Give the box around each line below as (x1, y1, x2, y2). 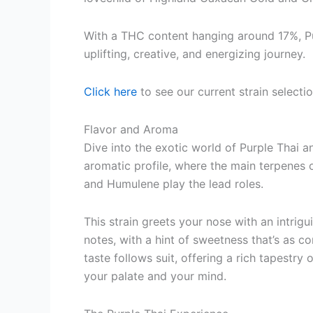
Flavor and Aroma (84, 122, 178, 136)
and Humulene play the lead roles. (84, 177, 263, 191)
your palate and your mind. (84, 269, 226, 283)
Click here (84, 85, 137, 99)
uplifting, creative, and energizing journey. (84, 47, 305, 61)
